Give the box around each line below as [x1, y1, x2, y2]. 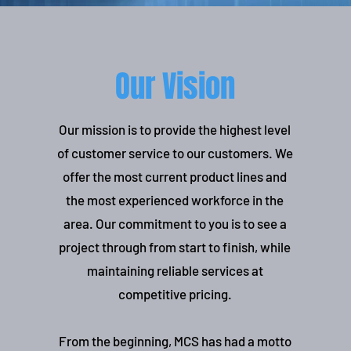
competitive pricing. [118, 286, 232, 302]
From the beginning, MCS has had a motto [58, 333, 291, 349]
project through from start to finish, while [59, 239, 291, 255]
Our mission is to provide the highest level [59, 121, 291, 137]
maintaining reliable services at [86, 262, 263, 278]
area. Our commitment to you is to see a [63, 215, 287, 231]
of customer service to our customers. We [56, 145, 293, 161]
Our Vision [114, 64, 235, 109]
